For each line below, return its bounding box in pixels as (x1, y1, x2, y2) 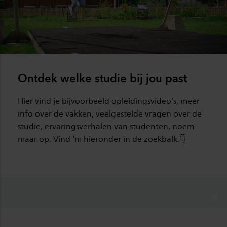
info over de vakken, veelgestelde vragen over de (18, 109, 202, 119)
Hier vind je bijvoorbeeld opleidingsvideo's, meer (18, 96, 200, 106)
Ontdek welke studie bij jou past (18, 71, 187, 85)
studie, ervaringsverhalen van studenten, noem (18, 122, 194, 132)
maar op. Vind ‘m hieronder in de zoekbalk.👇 (18, 134, 186, 144)
